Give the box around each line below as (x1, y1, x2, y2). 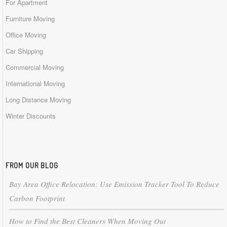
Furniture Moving (6, 14, 55, 24)
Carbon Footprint (9, 193, 65, 204)
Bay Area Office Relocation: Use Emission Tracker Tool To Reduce (9, 179, 219, 190)
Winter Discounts (6, 111, 56, 121)
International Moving (6, 79, 65, 89)
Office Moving (6, 30, 46, 40)
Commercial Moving (6, 62, 64, 72)
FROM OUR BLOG (6, 161, 58, 170)
